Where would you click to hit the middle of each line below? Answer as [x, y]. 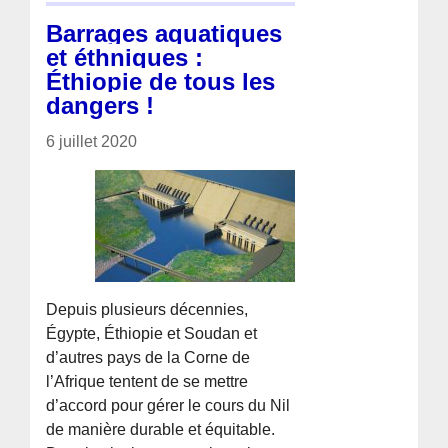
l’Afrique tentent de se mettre [147, 381]
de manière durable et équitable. [161, 429]
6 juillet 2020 [92, 141]
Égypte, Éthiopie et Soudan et [152, 333]
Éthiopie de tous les [161, 81]
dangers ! [100, 105]
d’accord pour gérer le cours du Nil [168, 405]
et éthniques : [125, 57]
